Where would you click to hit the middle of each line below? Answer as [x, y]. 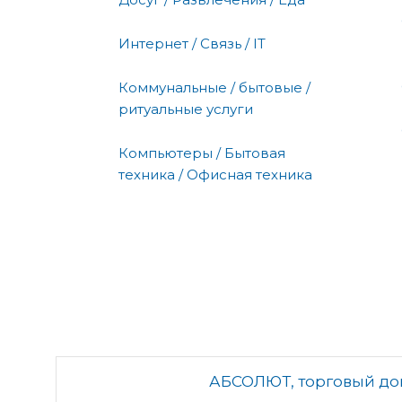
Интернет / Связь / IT [192, 43]
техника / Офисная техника [215, 174]
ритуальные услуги [186, 109]
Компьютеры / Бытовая [202, 153]
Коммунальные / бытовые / [214, 87]
